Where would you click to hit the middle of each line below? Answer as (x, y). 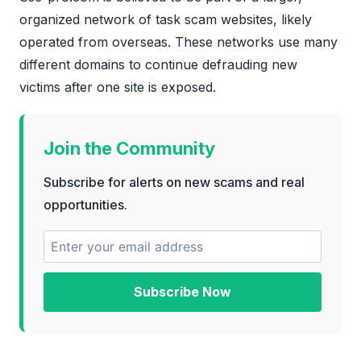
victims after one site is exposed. (118, 87)
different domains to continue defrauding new (158, 65)
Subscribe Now (183, 292)
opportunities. (85, 205)
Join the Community (129, 149)
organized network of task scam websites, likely (166, 20)
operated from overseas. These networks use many (178, 42)
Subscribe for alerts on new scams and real (174, 183)
